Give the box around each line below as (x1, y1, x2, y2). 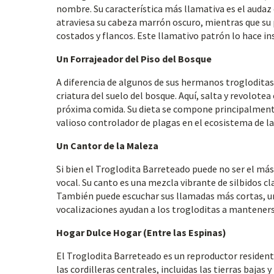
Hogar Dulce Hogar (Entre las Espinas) (56, 226, 226, 239)
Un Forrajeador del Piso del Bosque (56, 53, 212, 65)
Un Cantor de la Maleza (56, 139, 158, 152)
